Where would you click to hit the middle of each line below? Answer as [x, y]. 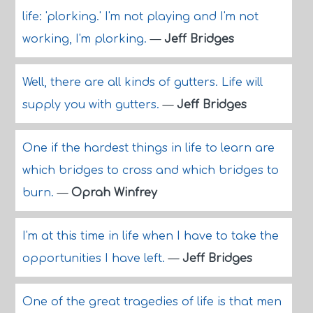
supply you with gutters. [92, 105]
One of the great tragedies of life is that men [152, 302]
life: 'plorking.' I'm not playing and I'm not [140, 17]
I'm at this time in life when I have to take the [150, 236]
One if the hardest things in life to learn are [148, 148]
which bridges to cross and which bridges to [150, 170]
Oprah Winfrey [114, 193]
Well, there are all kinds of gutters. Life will [142, 82]
